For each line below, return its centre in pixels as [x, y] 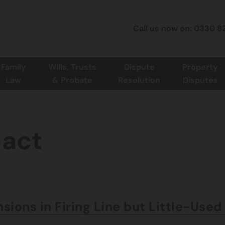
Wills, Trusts [72, 67]
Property [200, 67]
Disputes [200, 80]
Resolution [139, 80]
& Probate [72, 80]
